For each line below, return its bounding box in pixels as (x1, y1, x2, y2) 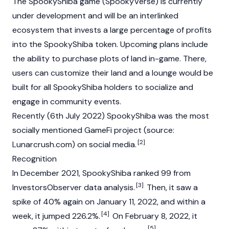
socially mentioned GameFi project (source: (12, 125, 174, 135)
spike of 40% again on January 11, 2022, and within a (12, 196, 205, 207)
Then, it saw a (145, 182, 198, 193)
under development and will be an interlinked (12, 10, 178, 21)
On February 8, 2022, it (110, 211, 197, 221)
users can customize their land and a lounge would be (12, 67, 213, 78)
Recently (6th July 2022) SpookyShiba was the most (12, 110, 209, 121)
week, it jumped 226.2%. (12, 211, 100, 221)
